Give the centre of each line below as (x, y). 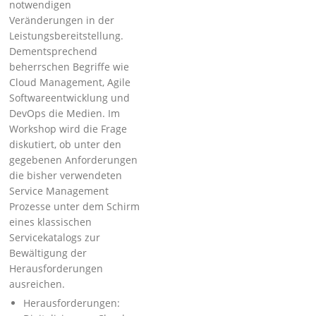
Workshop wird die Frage (68, 129)
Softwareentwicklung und (70, 98)
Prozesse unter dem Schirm (75, 206)
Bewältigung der (48, 253)
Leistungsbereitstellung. (67, 36)
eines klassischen (51, 222)
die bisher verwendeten (66, 175)
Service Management (59, 191)
